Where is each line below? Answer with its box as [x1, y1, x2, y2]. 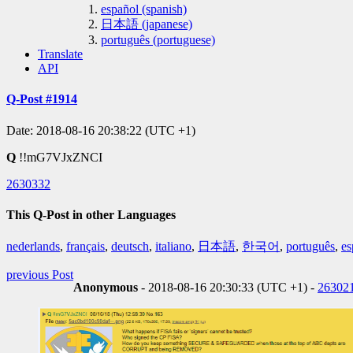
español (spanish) [101, 2, 187, 16]
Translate [38, 46, 83, 61]
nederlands [6, 240, 60, 254]
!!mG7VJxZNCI [16, 150, 102, 164]
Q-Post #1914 [6, 92, 77, 106]
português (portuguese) [101, 32, 215, 46]
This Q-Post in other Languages [6, 207, 176, 221]
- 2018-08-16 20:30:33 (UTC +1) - [138, 281, 318, 295]
